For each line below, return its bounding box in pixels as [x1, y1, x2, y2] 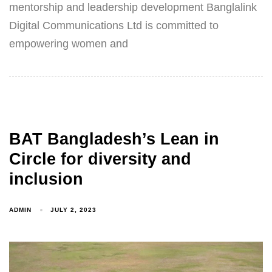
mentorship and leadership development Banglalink [9, 1, 257, 14]
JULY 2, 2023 [50, 206, 97, 214]
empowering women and [9, 38, 128, 50]
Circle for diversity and [9, 149, 191, 168]
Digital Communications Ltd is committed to [9, 19, 219, 32]
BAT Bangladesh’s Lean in [9, 129, 219, 148]
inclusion [9, 169, 83, 188]
